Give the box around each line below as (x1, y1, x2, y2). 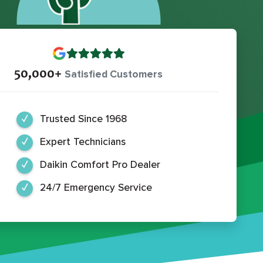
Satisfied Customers (65, 68, 163, 80)
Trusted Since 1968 (40, 112, 127, 125)
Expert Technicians (40, 135, 126, 148)
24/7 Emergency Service (40, 181, 152, 194)
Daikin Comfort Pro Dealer (40, 158, 160, 171)
